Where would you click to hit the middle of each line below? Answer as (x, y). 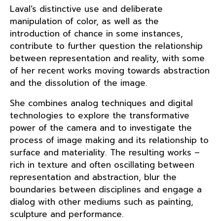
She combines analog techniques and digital (101, 103)
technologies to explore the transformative (100, 115)
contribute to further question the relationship (106, 46)
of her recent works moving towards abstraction (110, 71)
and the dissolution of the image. (79, 83)
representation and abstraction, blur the (93, 177)
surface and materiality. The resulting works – (105, 152)
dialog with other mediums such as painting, (102, 202)
